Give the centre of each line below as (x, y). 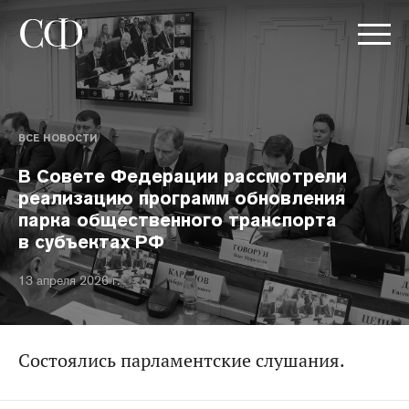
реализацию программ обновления (182, 198)
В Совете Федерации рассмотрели (183, 176)
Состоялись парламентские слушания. (182, 361)
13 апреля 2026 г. (69, 280)
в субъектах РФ (92, 242)
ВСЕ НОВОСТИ (58, 138)
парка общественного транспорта (178, 220)
